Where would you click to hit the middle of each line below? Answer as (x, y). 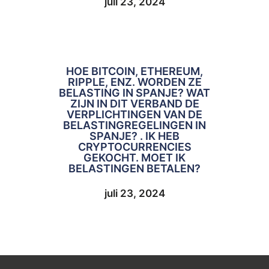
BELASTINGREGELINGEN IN (134, 125)
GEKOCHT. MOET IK (134, 157)
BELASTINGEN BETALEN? (134, 168)
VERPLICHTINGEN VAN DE (134, 114)
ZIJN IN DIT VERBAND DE (134, 103)
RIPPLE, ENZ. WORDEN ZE (134, 82)
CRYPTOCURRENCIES (134, 147)
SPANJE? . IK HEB (134, 136)
